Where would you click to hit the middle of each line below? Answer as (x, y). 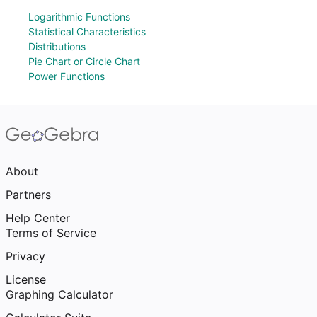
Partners (28, 195)
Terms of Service (51, 233)
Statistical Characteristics (87, 31)
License (26, 279)
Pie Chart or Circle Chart (84, 61)
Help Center (38, 218)
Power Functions (67, 76)
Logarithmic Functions (79, 17)
